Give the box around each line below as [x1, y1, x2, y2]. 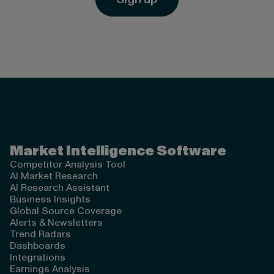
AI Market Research [10, 169, 98, 183]
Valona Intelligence [10, 109, 95, 123]
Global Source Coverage [10, 204, 122, 218]
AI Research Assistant [10, 180, 109, 194]
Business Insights [10, 192, 91, 206]
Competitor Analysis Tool [10, 157, 125, 171]
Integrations [10, 250, 65, 264]
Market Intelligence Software [10, 141, 226, 160]
